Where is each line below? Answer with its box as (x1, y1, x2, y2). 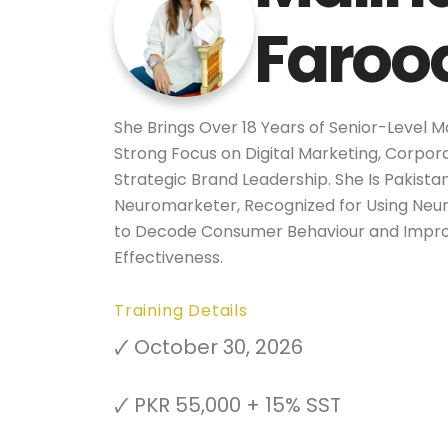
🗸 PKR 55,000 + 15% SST (114, 391, 341, 419)
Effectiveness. (114, 246, 223, 269)
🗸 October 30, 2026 (114, 333, 303, 361)
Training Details (114, 299, 248, 322)
